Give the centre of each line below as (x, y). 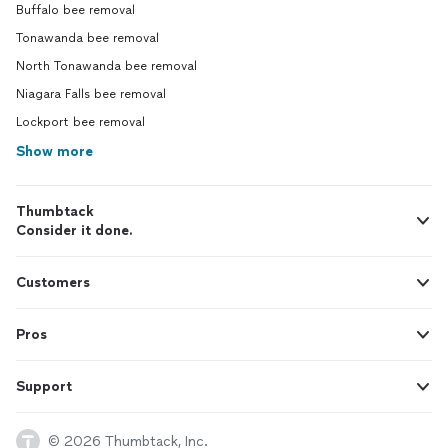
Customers (53, 282)
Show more (54, 151)
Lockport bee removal (80, 122)
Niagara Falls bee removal (91, 94)
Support (44, 386)
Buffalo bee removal (75, 10)
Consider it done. (74, 230)
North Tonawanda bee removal (106, 66)
